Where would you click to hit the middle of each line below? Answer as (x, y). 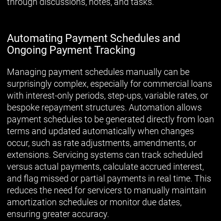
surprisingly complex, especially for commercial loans (110, 83)
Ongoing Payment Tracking (71, 50)
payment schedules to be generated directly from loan (110, 119)
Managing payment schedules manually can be (98, 72)
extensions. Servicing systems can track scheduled (105, 154)
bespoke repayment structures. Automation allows (104, 107)
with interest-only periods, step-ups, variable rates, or (108, 95)
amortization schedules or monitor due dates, (94, 202)
